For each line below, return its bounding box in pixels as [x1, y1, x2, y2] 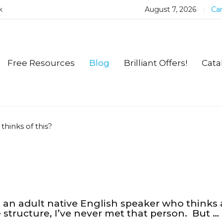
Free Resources [7, 57, 75, 68]
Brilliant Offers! [124, 57, 188, 68]
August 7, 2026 [145, 5, 196, 14]
